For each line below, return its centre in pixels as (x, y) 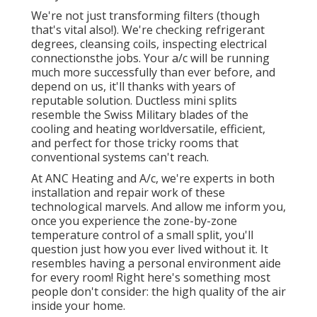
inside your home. (78, 305)
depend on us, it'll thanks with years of (133, 86)
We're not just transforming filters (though (145, 15)
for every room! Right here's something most (151, 277)
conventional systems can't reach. (120, 157)
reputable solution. (83, 100)
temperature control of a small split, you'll (142, 235)
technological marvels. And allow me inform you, (158, 206)
